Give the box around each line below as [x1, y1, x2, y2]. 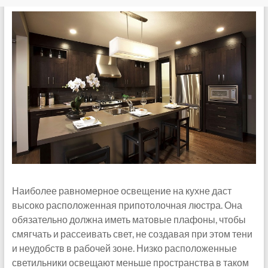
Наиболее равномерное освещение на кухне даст [11, 184, 232, 196]
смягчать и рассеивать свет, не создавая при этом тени [11, 227, 252, 239]
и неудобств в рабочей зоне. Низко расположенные [11, 242, 237, 254]
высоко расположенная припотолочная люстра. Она [11, 199, 242, 211]
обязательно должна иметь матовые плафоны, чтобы [11, 213, 246, 225]
